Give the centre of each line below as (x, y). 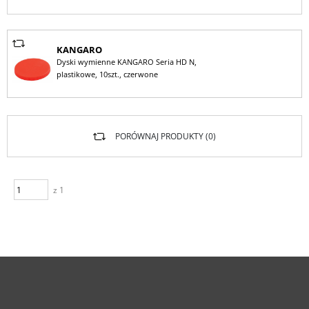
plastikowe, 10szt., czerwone (107, 74)
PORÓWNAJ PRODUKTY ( (162, 136)
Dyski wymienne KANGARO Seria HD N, (126, 62)
